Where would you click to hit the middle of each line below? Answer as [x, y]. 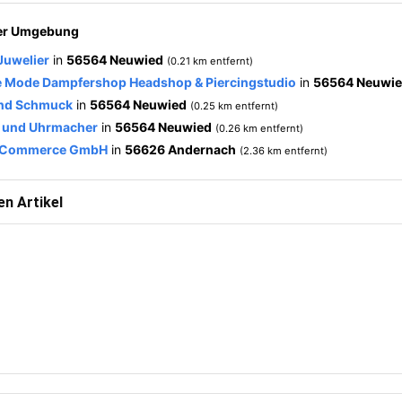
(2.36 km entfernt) [284, 151]
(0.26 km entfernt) [259, 128]
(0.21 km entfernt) [210, 61]
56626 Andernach [180, 149]
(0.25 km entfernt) [234, 106]
